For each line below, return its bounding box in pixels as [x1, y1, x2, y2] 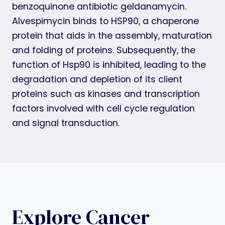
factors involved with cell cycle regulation [12, 102, 195, 115]
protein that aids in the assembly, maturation [12, 29, 212, 42]
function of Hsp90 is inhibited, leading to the [12, 58, 206, 71]
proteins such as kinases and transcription [12, 87, 200, 100]
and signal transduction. [12, 117, 120, 129]
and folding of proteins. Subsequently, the [12, 44, 195, 56]
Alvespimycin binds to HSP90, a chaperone [12, 15, 199, 27]
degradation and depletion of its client [12, 73, 182, 85]
